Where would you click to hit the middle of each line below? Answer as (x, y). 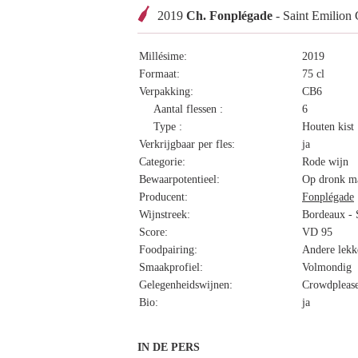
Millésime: (163, 56)
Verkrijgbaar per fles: (187, 144)
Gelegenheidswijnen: (186, 285)
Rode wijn (325, 162)
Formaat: (159, 74)
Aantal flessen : (188, 109)
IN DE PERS (169, 347)
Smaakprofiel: (171, 267)
